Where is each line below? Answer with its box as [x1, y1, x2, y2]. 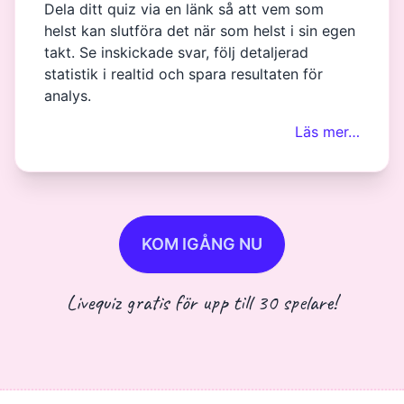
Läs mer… [295, 123, 360, 142]
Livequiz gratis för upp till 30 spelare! [67, 289, 337, 317]
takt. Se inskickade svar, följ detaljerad [44, 43, 308, 62]
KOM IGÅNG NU [142, 234, 262, 254]
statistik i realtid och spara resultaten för [44, 65, 323, 84]
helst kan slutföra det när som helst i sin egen [44, 22, 355, 41]
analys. [44, 87, 91, 106]
